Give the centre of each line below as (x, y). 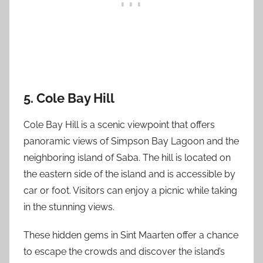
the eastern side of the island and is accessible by (129, 174)
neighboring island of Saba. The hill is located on (127, 157)
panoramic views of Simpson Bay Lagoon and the (131, 141)
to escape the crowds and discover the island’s (124, 251)
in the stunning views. (69, 207)
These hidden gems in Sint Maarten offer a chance (131, 235)
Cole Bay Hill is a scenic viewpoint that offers (119, 124)
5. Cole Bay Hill (69, 98)
